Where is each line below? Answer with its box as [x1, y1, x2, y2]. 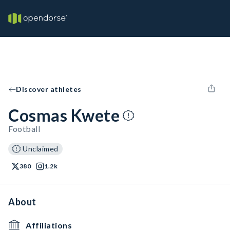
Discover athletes [16, 85, 82, 93]
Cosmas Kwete [8, 105, 120, 125]
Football [8, 124, 40, 133]
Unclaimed [23, 144, 59, 153]
